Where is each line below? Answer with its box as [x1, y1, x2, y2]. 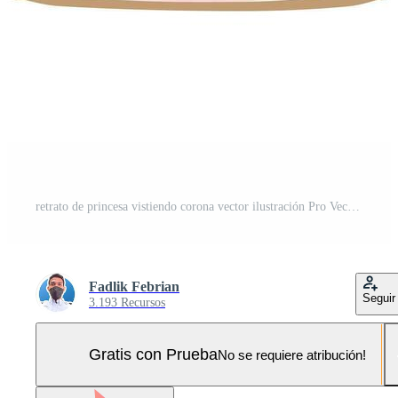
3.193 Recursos [89, 296, 165, 309]
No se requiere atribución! [218, 346, 366, 362]
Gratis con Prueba [89, 345, 218, 363]
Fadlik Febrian [89, 279, 179, 294]
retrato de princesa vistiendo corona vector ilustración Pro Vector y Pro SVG [347, 200, 360, 213]
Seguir [362, 291, 395, 305]
